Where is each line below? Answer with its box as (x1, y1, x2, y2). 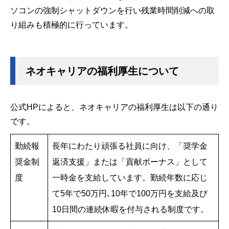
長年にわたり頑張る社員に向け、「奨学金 (52, 142, 208, 150)
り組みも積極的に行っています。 (10, 20, 133, 29)
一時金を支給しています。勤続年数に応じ (52, 173, 208, 182)
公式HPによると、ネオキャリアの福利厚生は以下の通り (10, 103, 218, 111)
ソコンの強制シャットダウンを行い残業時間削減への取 (10, 6, 215, 15)
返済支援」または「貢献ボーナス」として (52, 157, 208, 166)
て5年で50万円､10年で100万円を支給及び (52, 189, 208, 198)
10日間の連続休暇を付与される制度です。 (52, 205, 209, 214)
